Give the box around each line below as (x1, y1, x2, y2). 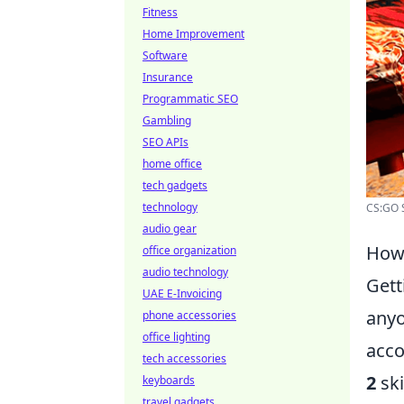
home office (142, 156, 202, 171)
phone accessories (142, 308, 236, 323)
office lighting (142, 329, 210, 344)
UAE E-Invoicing (142, 286, 222, 301)
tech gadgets (142, 178, 207, 193)
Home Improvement (142, 26, 244, 41)
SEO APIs (142, 134, 188, 150)
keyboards (142, 372, 195, 388)
